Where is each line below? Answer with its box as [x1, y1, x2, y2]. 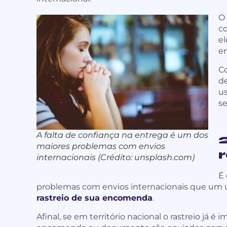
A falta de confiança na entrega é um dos [36, 130, 208, 140]
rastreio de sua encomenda [36, 193, 153, 203]
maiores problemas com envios [36, 141, 165, 151]
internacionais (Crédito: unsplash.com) [36, 152, 195, 162]
